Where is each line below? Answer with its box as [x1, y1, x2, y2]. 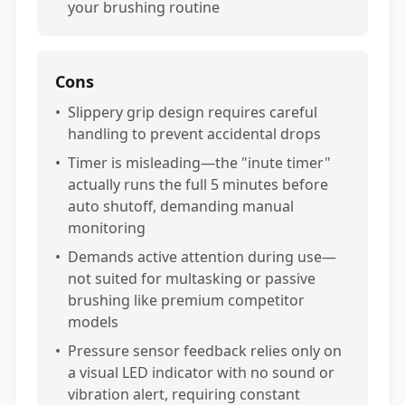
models [68, 312, 118, 332]
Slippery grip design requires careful [68, 102, 317, 122]
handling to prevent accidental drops [68, 124, 321, 144]
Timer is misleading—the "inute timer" [68, 153, 331, 173]
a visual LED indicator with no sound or [68, 363, 334, 382]
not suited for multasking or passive [68, 268, 316, 288]
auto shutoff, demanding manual [68, 196, 294, 216]
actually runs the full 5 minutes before [68, 174, 328, 194]
